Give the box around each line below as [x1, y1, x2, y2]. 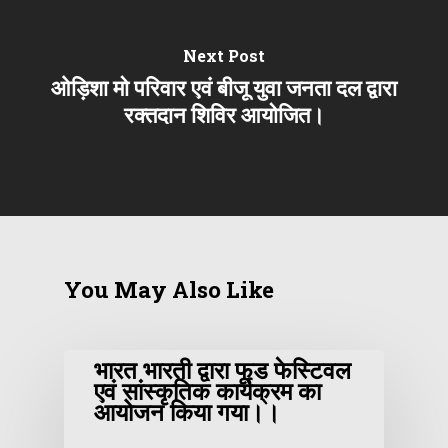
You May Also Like [64, 275, 274, 305]
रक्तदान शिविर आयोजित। [123, 100, 325, 130]
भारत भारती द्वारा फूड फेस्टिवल [94, 354, 351, 387]
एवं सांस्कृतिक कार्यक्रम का [94, 375, 321, 408]
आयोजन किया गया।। [94, 396, 280, 429]
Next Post [183, 45, 265, 67]
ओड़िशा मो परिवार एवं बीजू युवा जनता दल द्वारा [51, 73, 397, 103]
